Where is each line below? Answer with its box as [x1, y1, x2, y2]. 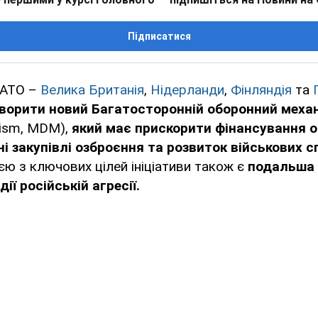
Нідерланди [150, 82, 224, 99]
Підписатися [127, 31, 191, 43]
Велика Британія [40, 82, 144, 99]
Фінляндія [231, 82, 295, 99]
